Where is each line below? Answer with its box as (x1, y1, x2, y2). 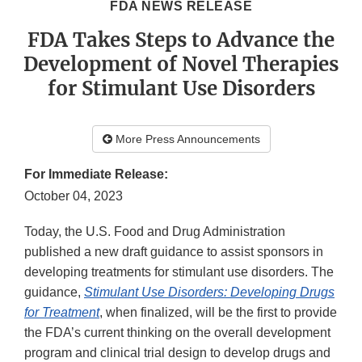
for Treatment (24, 305, 99, 320)
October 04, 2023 (24, 189, 123, 204)
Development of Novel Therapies (23, 52, 339, 78)
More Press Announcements (112, 133, 260, 146)
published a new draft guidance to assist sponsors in (24, 245, 323, 259)
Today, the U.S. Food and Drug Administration (24, 225, 285, 239)
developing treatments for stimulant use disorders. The (24, 265, 334, 280)
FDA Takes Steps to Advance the (27, 27, 335, 53)
